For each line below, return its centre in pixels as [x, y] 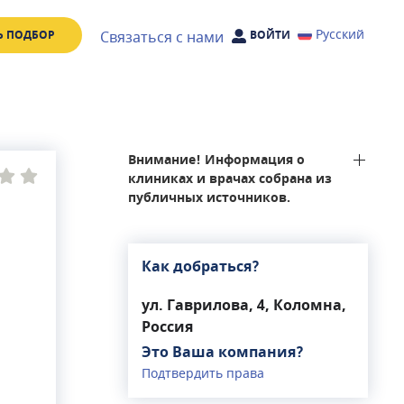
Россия [167, 327]
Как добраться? [201, 267]
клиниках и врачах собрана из [230, 179]
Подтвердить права [203, 374]
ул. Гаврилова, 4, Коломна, [244, 306]
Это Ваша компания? [223, 353]
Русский [340, 35]
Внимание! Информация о [216, 160]
